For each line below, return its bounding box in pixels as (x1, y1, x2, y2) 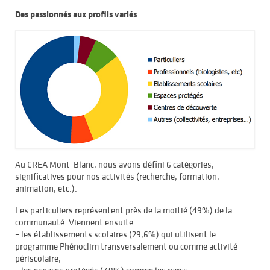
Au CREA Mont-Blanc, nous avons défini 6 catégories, (15, 158, 214, 170)
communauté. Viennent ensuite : (15, 216, 137, 228)
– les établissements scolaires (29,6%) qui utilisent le (15, 228, 216, 240)
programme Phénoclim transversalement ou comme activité (15, 240, 237, 252)
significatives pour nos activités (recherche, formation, (15, 170, 219, 182)
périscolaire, (15, 252, 61, 264)
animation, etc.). (15, 182, 77, 194)
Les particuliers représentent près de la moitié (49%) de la (15, 204, 232, 216)
